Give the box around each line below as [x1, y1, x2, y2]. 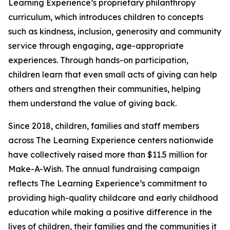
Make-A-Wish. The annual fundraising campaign [8, 164, 200, 175]
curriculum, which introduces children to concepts [8, 12, 203, 23]
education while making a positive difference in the [8, 207, 212, 218]
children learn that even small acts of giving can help [8, 69, 217, 80]
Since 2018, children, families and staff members [8, 121, 199, 131]
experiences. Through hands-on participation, [8, 55, 188, 66]
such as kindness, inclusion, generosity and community [8, 26, 221, 37]
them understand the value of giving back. [8, 98, 177, 109]
